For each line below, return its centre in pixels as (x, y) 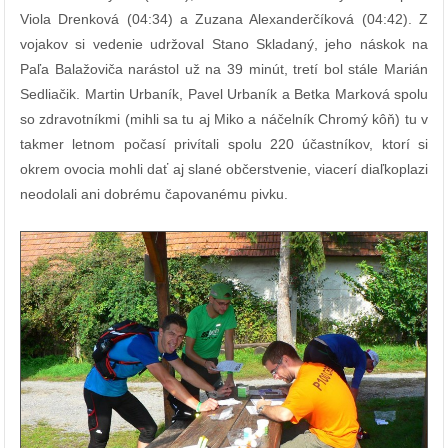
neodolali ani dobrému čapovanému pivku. (154, 194)
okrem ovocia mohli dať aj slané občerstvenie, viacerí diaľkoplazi (224, 169)
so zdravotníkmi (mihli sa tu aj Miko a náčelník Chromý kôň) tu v (224, 119)
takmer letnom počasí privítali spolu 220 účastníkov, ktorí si (224, 144)
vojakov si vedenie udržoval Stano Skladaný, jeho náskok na (224, 44)
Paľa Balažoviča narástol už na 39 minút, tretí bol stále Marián (224, 69)
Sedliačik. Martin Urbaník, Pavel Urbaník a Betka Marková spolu (224, 94)
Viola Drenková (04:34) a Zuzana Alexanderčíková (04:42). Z (224, 19)
